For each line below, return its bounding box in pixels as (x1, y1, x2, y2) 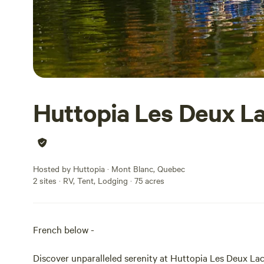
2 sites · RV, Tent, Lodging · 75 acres (33, 174, 164, 186)
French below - (33, 223, 97, 236)
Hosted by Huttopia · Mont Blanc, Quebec (33, 163, 185, 174)
